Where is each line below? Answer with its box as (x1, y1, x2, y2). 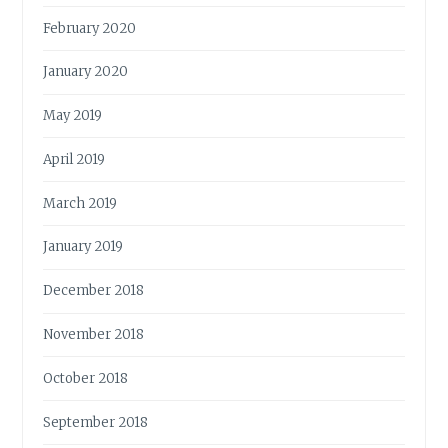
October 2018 (43, 369, 129, 387)
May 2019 (43, 107, 103, 125)
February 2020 (43, 19, 137, 37)
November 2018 (43, 326, 145, 343)
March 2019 (43, 194, 118, 212)
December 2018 (43, 282, 145, 300)
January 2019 (43, 238, 124, 256)
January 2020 (43, 63, 129, 81)
